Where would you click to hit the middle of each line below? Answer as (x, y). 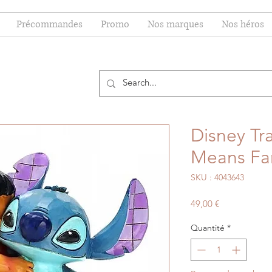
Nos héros (243, 24)
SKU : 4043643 (217, 177)
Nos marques (175, 24)
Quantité (208, 228)
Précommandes (49, 24)
